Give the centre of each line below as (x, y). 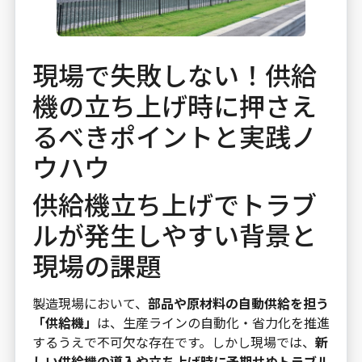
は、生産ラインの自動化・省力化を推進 (213, 323)
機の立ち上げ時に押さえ (174, 105)
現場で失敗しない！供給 (174, 75)
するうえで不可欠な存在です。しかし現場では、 (173, 342)
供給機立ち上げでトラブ (174, 204)
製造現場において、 (90, 303)
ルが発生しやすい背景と (174, 235)
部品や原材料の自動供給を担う (238, 303)
